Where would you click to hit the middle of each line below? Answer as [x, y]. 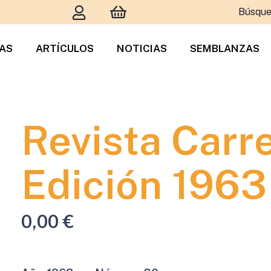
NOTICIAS [142, 48]
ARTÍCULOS [65, 48]
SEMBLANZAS [225, 48]
